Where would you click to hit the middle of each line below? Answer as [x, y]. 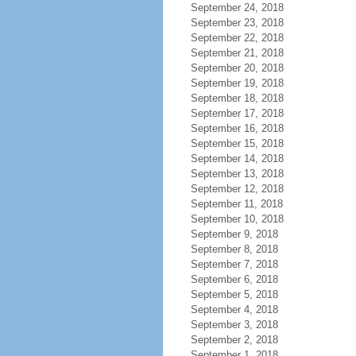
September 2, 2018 [234, 340]
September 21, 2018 [237, 53]
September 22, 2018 [237, 38]
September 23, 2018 [237, 23]
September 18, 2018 [237, 98]
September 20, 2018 [237, 68]
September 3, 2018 [234, 325]
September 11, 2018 [236, 204]
